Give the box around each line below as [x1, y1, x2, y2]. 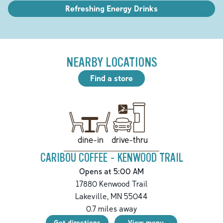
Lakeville [75, 191, 107, 201]
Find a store [90, 73, 133, 83]
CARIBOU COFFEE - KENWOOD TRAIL [40, 151, 183, 165]
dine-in [77, 134, 104, 145]
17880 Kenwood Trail [75, 178, 148, 189]
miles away [96, 203, 137, 214]
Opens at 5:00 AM [79, 166, 144, 176]
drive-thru [111, 134, 148, 145]
